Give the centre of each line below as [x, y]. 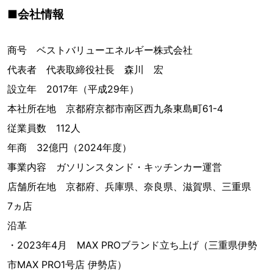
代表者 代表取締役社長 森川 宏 [85, 70]
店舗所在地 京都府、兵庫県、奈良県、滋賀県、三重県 [134, 187]
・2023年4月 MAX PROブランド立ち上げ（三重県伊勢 [132, 245]
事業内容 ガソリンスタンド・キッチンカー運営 [115, 167]
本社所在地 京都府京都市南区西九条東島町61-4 [115, 109]
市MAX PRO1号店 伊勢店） [67, 265]
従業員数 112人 [54, 128]
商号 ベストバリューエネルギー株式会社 [100, 50]
